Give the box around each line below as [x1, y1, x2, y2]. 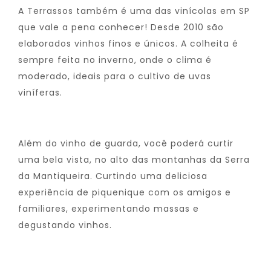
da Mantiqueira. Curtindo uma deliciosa [18, 170, 207, 182]
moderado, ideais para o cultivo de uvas [18, 70, 211, 82]
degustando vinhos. [18, 219, 112, 231]
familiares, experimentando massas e [18, 203, 199, 215]
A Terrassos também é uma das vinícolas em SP [18, 5, 250, 17]
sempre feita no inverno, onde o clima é [18, 54, 212, 66]
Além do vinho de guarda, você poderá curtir [18, 137, 233, 149]
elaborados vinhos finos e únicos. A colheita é [18, 38, 238, 50]
